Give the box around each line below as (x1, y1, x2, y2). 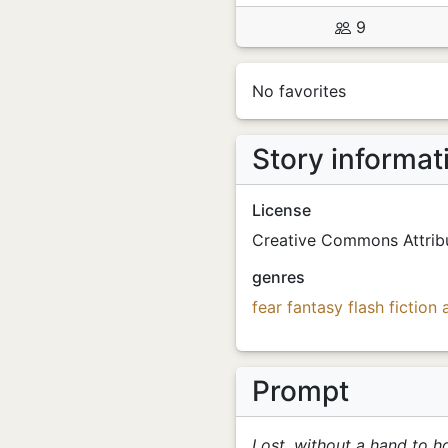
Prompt (252, 373, 349, 408)
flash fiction (348, 296, 437, 317)
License (252, 199, 311, 220)
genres (252, 266, 305, 287)
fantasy (287, 296, 343, 317)
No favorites (252, 80, 346, 101)
